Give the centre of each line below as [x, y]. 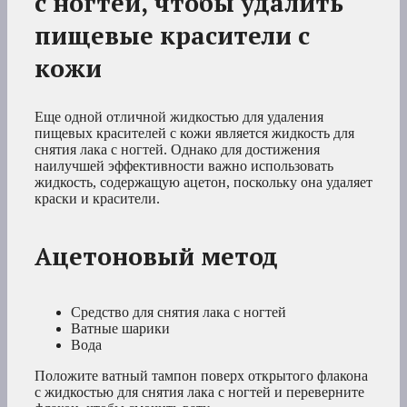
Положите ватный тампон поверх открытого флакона [201, 376]
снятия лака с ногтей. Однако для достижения [177, 149]
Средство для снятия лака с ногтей [179, 313]
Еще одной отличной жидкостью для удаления [179, 116]
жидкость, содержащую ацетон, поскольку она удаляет [203, 182]
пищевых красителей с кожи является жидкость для [194, 133]
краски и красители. [97, 198]
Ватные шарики [120, 329]
